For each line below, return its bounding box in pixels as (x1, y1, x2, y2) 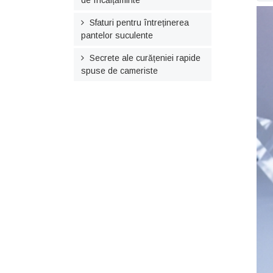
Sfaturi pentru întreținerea (90, 18, 189, 27)
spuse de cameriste (81, 66, 158, 76)
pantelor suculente (81, 30, 153, 40)
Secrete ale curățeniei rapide (90, 53, 200, 63)
